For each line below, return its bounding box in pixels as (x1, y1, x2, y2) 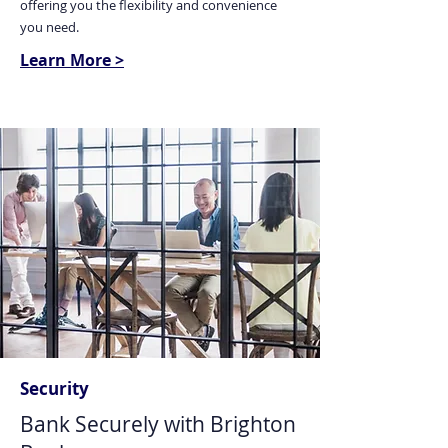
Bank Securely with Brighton (20, 410, 296, 438)
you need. (20, 18, 79, 36)
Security (20, 377, 89, 400)
